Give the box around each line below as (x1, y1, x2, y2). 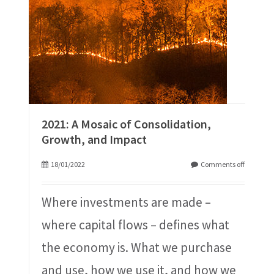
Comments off (201, 160, 245, 169)
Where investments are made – (41, 194, 211, 210)
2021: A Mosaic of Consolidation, (41, 116, 211, 131)
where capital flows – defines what (41, 217, 229, 233)
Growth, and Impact (41, 131, 147, 147)
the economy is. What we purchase (41, 239, 232, 256)
